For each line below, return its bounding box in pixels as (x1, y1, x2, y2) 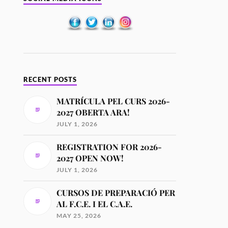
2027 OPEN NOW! (56, 152, 124, 163)
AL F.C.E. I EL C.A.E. (56, 198, 133, 209)
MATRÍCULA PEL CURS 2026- (56, 95, 170, 106)
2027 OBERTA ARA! (56, 106, 130, 118)
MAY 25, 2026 (56, 211, 102, 219)
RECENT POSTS (23, 75, 77, 83)
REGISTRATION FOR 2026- (56, 141, 162, 152)
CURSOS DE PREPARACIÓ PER (56, 187, 176, 198)
